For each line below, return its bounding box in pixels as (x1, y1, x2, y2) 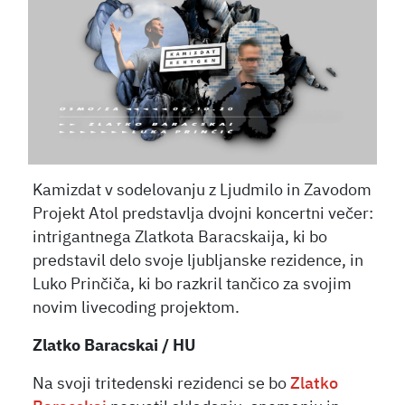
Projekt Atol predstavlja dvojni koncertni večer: (33, 205, 374, 222)
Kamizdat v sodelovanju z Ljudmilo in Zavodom (33, 182, 372, 199)
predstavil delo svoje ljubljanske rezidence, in (33, 252, 364, 269)
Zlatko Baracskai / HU (33, 337, 200, 354)
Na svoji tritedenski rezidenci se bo (33, 375, 291, 392)
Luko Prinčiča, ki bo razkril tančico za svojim (33, 276, 353, 293)
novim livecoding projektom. (33, 299, 240, 316)
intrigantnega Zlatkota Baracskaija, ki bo (33, 229, 328, 246)
